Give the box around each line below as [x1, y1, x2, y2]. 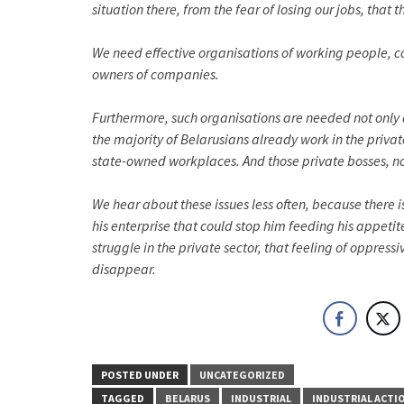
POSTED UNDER [101, 367, 179, 381]
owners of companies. [92, 64, 219, 83]
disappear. [92, 259, 156, 278]
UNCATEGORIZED [199, 367, 285, 381]
